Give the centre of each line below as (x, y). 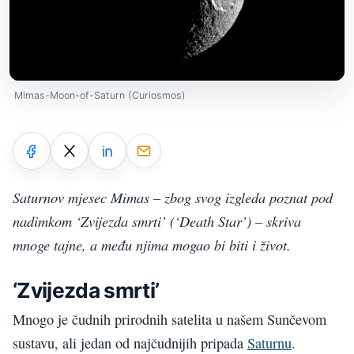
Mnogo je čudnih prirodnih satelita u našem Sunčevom (169, 320)
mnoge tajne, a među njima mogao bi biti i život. (152, 245)
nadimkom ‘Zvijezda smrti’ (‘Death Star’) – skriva (157, 221)
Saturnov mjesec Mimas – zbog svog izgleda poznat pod (173, 198)
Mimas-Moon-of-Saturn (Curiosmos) (100, 95)
